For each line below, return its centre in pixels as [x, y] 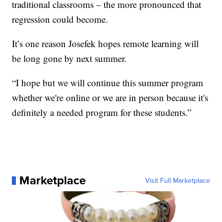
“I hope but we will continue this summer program [108, 83]
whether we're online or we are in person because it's [110, 98]
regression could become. [60, 19]
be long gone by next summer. [70, 58]
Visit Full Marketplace [177, 181]
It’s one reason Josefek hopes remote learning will [106, 44]
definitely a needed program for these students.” [102, 112]
